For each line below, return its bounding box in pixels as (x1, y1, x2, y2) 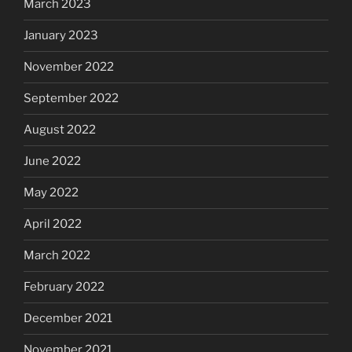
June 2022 (24, 154, 81, 169)
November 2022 (24, 60, 114, 75)
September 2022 (24, 91, 119, 106)
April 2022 (24, 217, 82, 232)
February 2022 (24, 280, 104, 295)
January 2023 (24, 28, 98, 43)
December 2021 (24, 311, 112, 326)
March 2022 (24, 248, 90, 263)
